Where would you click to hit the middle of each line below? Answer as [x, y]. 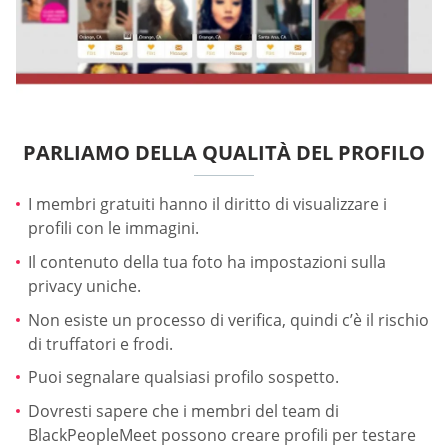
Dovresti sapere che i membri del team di [183, 410]
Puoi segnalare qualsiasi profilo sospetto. [183, 377]
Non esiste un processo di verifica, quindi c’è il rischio [228, 319]
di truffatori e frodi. [100, 343]
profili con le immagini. [113, 228]
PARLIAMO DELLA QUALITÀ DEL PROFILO [224, 153]
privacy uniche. [84, 286]
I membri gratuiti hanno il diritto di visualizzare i [207, 204]
